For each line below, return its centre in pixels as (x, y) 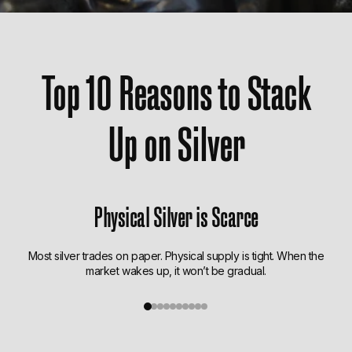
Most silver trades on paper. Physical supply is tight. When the (176, 256)
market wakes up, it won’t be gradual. (176, 271)
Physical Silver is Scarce (176, 215)
